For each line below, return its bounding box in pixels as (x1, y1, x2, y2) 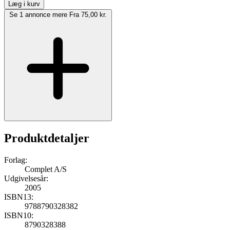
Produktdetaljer (4, 131, 89, 145)
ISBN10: (4, 210, 33, 220)
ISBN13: (4, 192, 33, 201)
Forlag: (4, 155, 27, 164)
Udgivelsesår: (4, 174, 48, 183)
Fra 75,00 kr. (69, 10, 107, 18)
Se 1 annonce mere (9, 10, 67, 18)
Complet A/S (25, 164, 67, 174)
